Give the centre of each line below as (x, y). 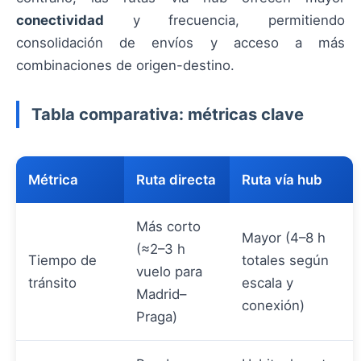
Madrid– (161, 295)
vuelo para (169, 272)
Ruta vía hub (282, 180)
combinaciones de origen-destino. (125, 65)
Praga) (157, 317)
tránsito (52, 283)
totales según (285, 261)
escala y (268, 283)
